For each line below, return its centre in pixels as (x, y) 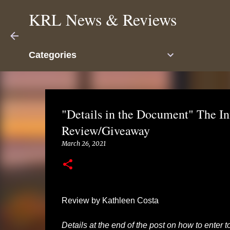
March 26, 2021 (83, 143)
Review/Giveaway (106, 130)
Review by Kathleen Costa (110, 200)
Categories (53, 55)
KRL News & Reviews (103, 19)
